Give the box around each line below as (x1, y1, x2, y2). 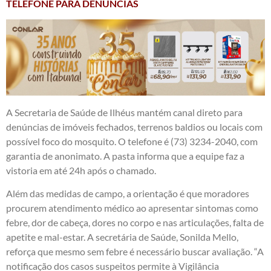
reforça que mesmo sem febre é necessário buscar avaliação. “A (6, 246, 264, 258)
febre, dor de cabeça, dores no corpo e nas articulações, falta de (6, 217, 264, 229)
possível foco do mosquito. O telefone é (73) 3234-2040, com (6, 135, 258, 147)
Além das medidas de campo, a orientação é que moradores (6, 188, 249, 200)
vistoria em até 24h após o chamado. (6, 165, 156, 176)
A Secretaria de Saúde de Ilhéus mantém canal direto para (6, 106, 243, 118)
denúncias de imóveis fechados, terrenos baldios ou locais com (6, 121, 263, 132)
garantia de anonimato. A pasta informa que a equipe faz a (6, 150, 244, 162)
